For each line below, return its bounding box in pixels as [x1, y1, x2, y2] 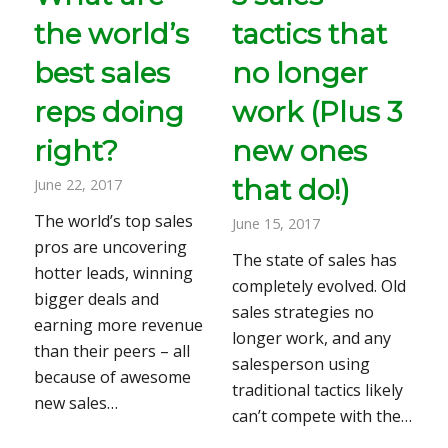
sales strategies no [231, 301, 374, 324]
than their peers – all [33, 340, 190, 363]
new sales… [33, 392, 118, 415]
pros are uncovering [33, 236, 187, 259]
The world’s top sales [33, 210, 193, 233]
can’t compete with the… [231, 405, 412, 428]
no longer [231, 56, 368, 91]
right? [33, 134, 118, 169]
